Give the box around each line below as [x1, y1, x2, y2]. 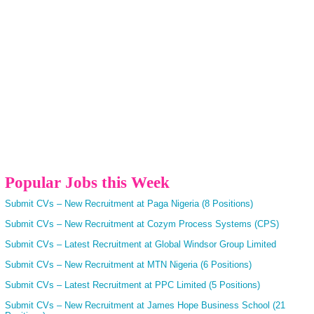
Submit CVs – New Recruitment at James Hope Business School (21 [5, 299, 285, 310]
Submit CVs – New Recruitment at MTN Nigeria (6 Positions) [5, 259, 252, 270]
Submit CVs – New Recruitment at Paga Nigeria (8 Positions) [5, 198, 253, 209]
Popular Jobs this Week [5, 174, 170, 192]
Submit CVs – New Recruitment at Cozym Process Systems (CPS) [5, 218, 279, 229]
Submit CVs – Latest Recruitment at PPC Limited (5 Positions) [5, 279, 260, 290]
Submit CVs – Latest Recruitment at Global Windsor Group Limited [5, 238, 276, 250]
